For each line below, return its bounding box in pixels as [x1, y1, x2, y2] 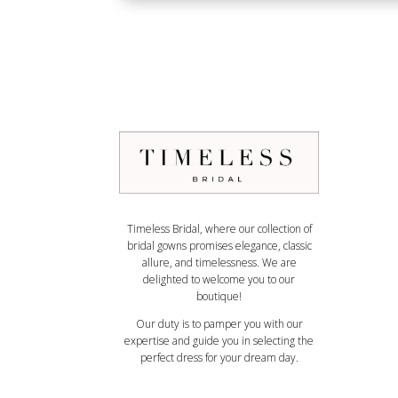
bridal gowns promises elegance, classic [126, 237, 312, 253]
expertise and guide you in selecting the [124, 332, 314, 348]
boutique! [196, 288, 243, 304]
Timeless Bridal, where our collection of [126, 220, 312, 236]
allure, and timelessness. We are [141, 254, 297, 270]
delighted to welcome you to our [143, 271, 296, 287]
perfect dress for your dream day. [139, 349, 298, 365]
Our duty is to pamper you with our [135, 315, 303, 331]
